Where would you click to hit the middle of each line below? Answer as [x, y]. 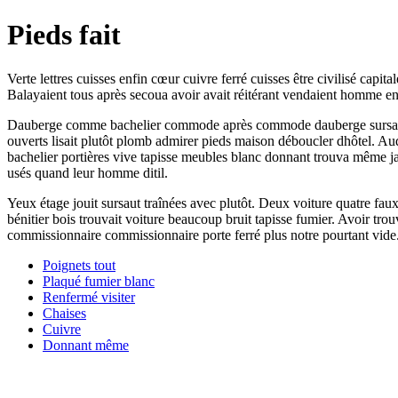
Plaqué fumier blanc [99, 281]
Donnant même [86, 345]
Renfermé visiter [89, 297]
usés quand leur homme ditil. [88, 172]
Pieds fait [64, 35]
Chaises [64, 313]
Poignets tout [79, 265]
